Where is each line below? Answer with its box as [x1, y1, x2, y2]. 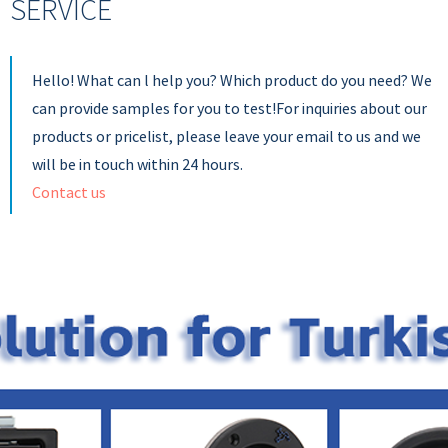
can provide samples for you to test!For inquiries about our [32, 98, 427, 118]
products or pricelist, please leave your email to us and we [32, 126, 421, 146]
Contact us [32, 182, 106, 202]
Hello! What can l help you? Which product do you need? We [32, 70, 432, 90]
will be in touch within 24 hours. [32, 154, 243, 174]
